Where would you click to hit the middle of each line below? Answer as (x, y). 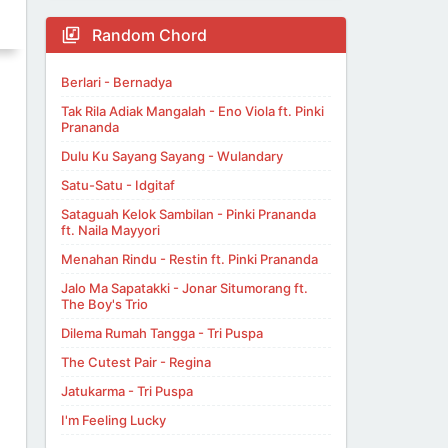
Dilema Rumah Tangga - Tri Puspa (162, 333)
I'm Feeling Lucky (113, 420)
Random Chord (147, 35)
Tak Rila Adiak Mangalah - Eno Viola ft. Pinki (192, 111)
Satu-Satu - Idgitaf (118, 185)
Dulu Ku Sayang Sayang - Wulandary (172, 156)
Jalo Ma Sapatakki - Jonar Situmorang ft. (184, 288)
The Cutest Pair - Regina (136, 362)
